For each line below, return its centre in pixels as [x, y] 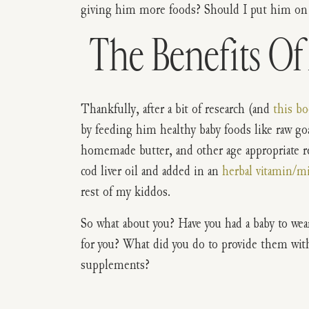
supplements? [115, 265]
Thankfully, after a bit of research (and [177, 109]
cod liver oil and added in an [151, 171]
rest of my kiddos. [126, 191]
